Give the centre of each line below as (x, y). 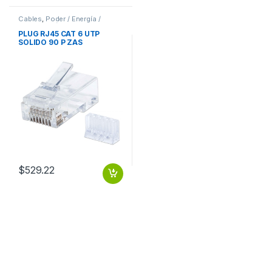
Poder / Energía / (73, 19)
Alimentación (40, 25)
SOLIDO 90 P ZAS (50, 42)
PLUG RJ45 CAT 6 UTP (59, 34)
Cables (30, 19)
